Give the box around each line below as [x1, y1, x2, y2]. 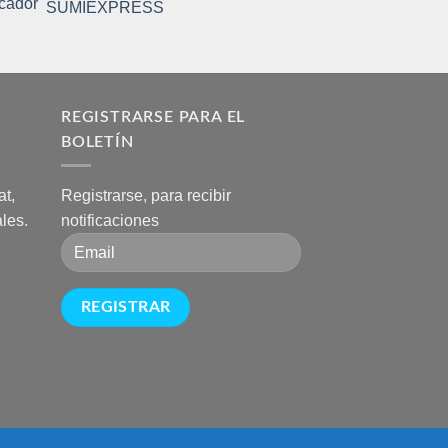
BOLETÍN [61, 133, 134, 150]
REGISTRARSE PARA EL [61, 108, 246, 125]
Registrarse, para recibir [61, 187, 231, 205]
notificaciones [61, 212, 159, 230]
